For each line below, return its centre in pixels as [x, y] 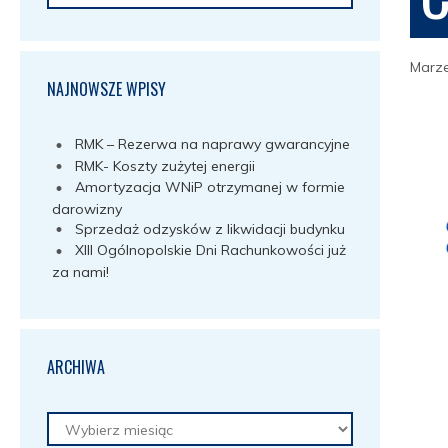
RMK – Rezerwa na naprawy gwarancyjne [212, 144]
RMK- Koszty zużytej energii [165, 165]
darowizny [87, 208]
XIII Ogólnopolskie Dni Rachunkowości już [210, 250]
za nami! [80, 271]
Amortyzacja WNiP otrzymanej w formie [210, 187]
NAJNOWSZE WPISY [106, 89]
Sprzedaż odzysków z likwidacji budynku [210, 228]
